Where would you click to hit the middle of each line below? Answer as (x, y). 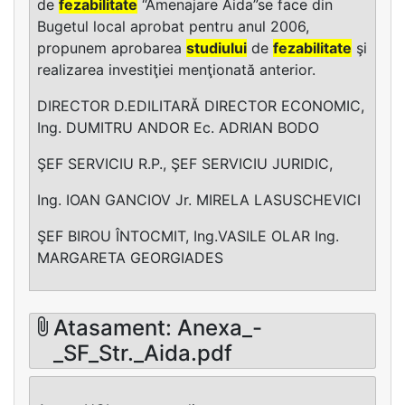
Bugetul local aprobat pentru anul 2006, (173, 26)
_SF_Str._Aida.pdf (143, 353)
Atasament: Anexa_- (158, 327)
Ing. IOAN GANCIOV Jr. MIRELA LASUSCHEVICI (199, 199)
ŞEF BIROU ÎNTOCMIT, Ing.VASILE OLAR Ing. (188, 235)
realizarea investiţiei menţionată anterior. (176, 69)
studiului (217, 47)
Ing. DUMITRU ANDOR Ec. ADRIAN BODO (178, 127)
